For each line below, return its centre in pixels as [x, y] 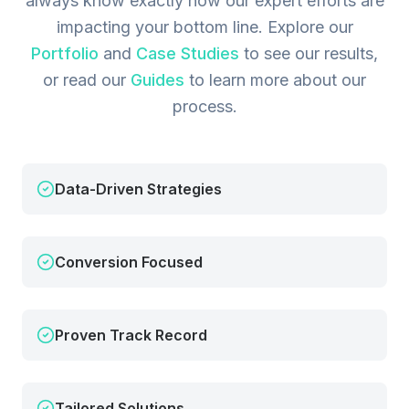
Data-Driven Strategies [138, 189]
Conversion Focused [129, 262]
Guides [157, 80]
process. [204, 106]
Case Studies [188, 53]
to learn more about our [275, 80]
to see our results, [309, 53]
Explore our [308, 27]
